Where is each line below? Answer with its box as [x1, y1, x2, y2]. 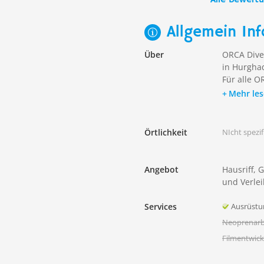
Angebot [144, 163, 179, 175]
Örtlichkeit [144, 126, 187, 138]
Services [144, 200, 177, 212]
